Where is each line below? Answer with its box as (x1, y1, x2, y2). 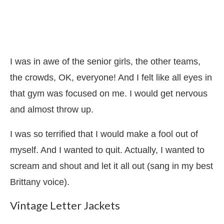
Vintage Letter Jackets (10, 198, 120, 212)
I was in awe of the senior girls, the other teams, (10, 56, 200, 66)
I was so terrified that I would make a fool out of (10, 128, 198, 139)
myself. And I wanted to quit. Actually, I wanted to (10, 144, 204, 155)
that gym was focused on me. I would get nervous (10, 88, 207, 98)
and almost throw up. (10, 104, 93, 114)
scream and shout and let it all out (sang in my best (10, 160, 213, 171)
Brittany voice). (10, 176, 74, 187)
